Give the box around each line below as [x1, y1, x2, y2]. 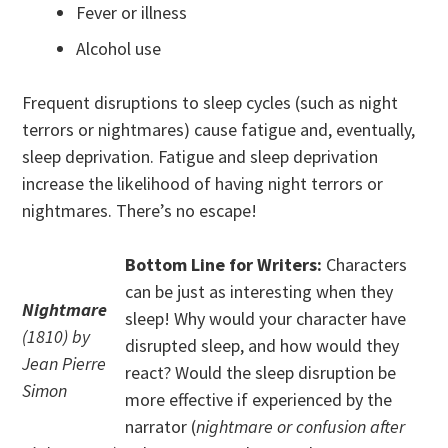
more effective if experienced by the [125, 387, 393, 411]
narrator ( [125, 414, 197, 438]
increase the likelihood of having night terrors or [22, 171, 384, 195]
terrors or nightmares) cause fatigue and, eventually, [22, 117, 416, 141]
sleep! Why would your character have [125, 306, 407, 330]
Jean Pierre [22, 351, 107, 375]
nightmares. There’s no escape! [22, 198, 258, 222]
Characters [322, 252, 408, 276]
